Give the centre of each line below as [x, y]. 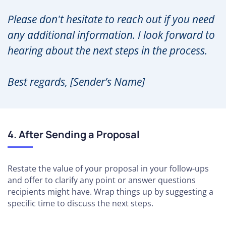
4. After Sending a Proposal [74, 134]
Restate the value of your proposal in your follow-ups [108, 168]
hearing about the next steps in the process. [107, 50]
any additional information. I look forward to [111, 35]
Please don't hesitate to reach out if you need [111, 19]
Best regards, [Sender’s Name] [76, 81]
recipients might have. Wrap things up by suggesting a [110, 191]
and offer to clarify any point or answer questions [102, 180]
